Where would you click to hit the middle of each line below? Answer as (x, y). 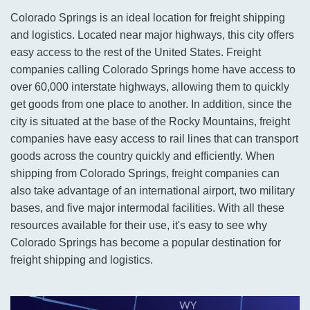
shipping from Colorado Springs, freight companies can (145, 174)
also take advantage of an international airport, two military (153, 191)
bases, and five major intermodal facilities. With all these (147, 208)
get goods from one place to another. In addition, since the (151, 104)
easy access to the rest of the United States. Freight (136, 53)
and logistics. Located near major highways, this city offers (152, 35)
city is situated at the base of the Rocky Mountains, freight (150, 122)
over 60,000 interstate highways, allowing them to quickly (150, 87)
